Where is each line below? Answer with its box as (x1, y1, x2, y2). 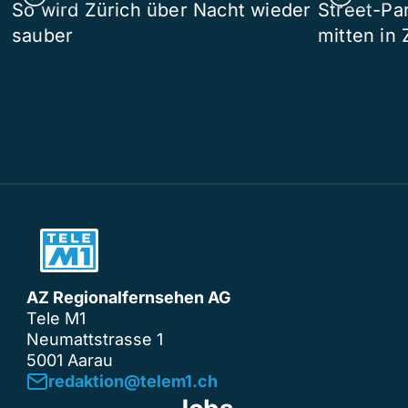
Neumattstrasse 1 (26, 329, 163, 349)
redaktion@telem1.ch (48, 371, 218, 391)
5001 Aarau (26, 350, 113, 370)
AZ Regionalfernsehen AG (26, 287, 231, 307)
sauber (12, 24, 74, 46)
